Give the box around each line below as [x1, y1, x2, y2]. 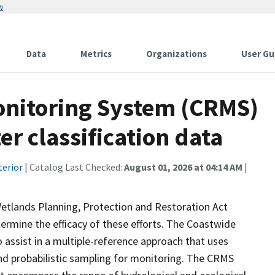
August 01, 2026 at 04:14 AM [124, 161, 242, 173]
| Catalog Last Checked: [23, 161, 124, 173]
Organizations [146, 48, 207, 60]
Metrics [80, 48, 112, 60]
